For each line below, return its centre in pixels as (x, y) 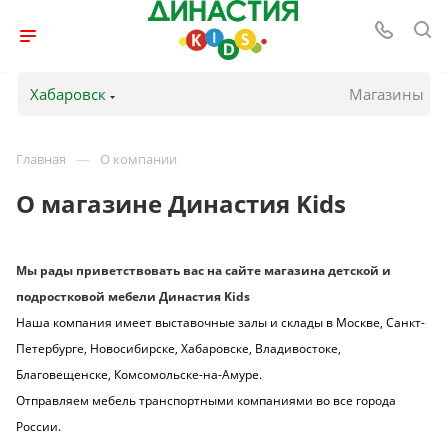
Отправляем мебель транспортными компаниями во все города (206, 401)
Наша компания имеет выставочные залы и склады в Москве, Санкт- (220, 323)
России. (40, 427)
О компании (138, 159)
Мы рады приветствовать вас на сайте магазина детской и (203, 271)
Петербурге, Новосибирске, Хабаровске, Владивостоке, (178, 349)
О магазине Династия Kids (181, 204)
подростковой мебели (87, 297)
